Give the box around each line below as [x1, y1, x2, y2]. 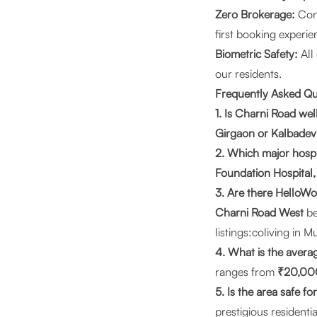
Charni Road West [215, 205, 304, 219]
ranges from [215, 265, 277, 279]
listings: [215, 225, 252, 239]
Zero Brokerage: [215, 7, 295, 21]
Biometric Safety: [215, 47, 298, 61]
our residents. [215, 67, 282, 81]
